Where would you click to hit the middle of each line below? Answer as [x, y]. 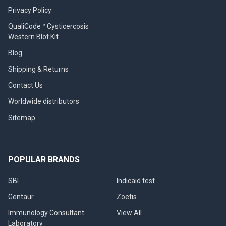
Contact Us [25, 85]
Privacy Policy [30, 10]
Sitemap [22, 117]
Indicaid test [136, 180]
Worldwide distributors [44, 101]
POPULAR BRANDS [44, 159]
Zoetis [127, 196]
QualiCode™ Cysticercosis [48, 26]
